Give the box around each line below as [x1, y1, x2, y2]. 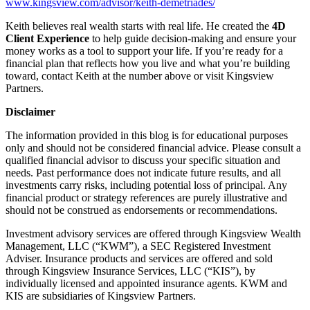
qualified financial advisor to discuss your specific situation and [6, 154, 280, 166]
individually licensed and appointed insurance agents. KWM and [6, 277, 287, 289]
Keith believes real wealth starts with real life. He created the [6, 19, 272, 32]
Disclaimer [6, 105, 55, 118]
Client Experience [6, 32, 89, 44]
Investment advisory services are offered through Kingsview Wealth [6, 227, 301, 239]
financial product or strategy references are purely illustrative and [6, 191, 287, 203]
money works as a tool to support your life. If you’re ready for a [6, 44, 283, 57]
